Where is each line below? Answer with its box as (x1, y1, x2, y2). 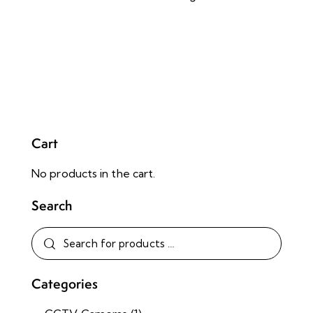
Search (31, 196, 72, 215)
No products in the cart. (31, 166, 156, 181)
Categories (31, 275, 98, 293)
